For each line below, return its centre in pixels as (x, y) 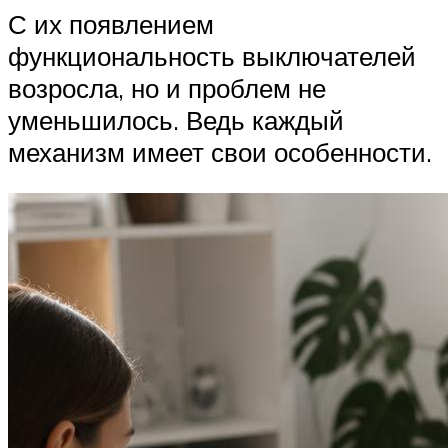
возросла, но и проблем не (167, 87)
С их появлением (111, 23)
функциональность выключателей (212, 55)
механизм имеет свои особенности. (220, 151)
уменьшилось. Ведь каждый (176, 119)
